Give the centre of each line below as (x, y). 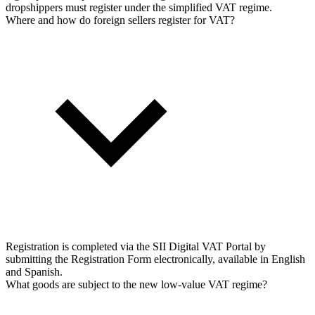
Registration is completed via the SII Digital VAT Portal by (136, 246)
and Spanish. (34, 271)
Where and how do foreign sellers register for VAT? (120, 20)
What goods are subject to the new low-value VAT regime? (136, 284)
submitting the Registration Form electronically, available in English (155, 259)
